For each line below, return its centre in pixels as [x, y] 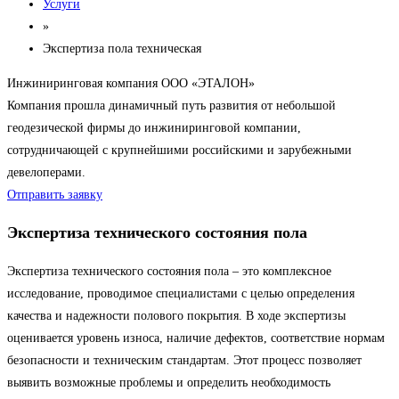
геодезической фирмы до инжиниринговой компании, [154, 128]
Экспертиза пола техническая [122, 49]
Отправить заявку [55, 195]
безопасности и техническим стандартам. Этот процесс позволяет [184, 361]
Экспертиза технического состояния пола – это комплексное [169, 272]
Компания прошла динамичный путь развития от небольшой [171, 106]
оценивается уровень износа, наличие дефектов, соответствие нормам [196, 338]
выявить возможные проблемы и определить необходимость [169, 383]
